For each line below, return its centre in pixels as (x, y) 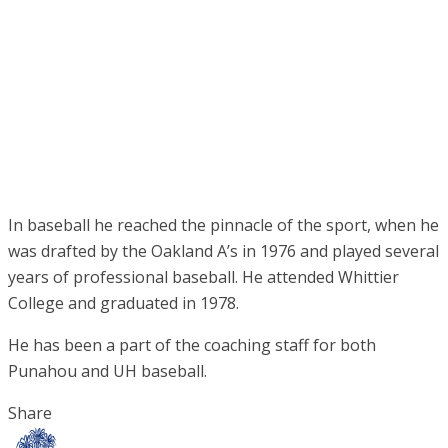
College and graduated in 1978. (123, 303)
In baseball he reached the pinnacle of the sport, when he (223, 225)
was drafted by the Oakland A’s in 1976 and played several (223, 251)
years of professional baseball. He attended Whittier (203, 277)
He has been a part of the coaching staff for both (192, 345)
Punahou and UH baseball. (107, 371)
